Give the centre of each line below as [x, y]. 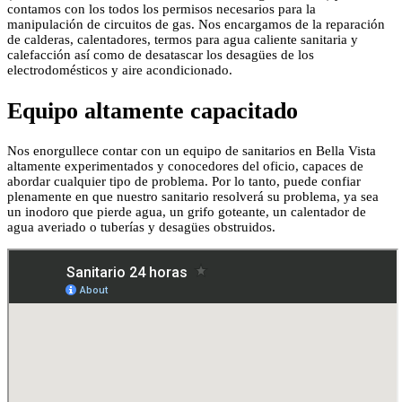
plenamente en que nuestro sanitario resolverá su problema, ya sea [193, 197]
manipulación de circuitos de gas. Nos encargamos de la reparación [196, 25]
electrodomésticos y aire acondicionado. [120, 70]
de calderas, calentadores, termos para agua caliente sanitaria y [183, 40]
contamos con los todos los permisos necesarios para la [162, 9]
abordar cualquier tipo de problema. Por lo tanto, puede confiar [184, 182]
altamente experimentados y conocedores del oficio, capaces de [185, 166]
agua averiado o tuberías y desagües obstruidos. [141, 227]
